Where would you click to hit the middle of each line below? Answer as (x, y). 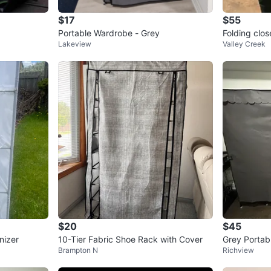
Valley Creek (244, 44)
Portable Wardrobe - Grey (109, 33)
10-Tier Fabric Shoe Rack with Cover (131, 240)
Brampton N (78, 250)
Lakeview (75, 44)
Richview (238, 250)
